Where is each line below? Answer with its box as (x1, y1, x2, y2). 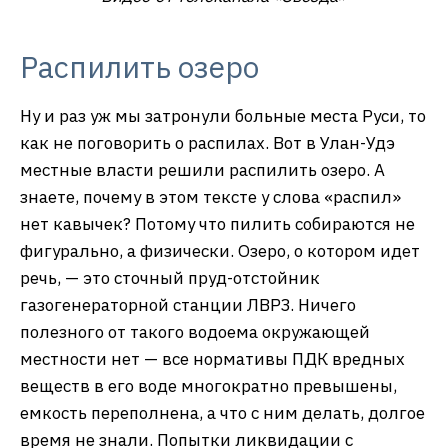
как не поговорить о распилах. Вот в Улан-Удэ (20, 132, 395, 155)
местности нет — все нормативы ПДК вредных (20, 348, 405, 371)
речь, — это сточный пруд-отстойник (20, 267, 320, 290)
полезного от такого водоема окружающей (20, 321, 370, 344)
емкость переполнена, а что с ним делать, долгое (20, 402, 425, 425)
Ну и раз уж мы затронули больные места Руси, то (20, 105, 426, 128)
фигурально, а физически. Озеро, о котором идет (20, 240, 420, 263)
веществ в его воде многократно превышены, (20, 375, 397, 398)
